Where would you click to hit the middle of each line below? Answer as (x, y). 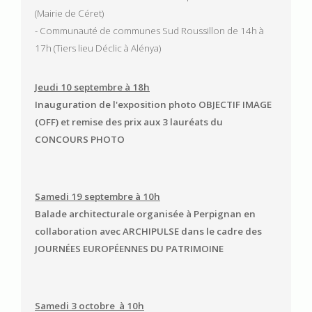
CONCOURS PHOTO (80, 140)
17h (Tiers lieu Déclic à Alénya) (99, 48)
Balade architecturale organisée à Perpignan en (145, 214)
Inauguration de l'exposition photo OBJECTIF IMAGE (153, 105)
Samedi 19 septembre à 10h (97, 197)
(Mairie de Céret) (70, 14)
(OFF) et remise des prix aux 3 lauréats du (129, 122)
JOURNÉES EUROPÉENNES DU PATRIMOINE (130, 249)
